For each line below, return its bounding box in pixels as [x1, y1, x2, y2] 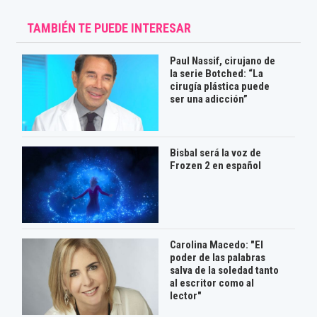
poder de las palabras [169, 250, 265, 264]
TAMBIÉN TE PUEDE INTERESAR [27, 21, 192, 36]
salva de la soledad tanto [169, 263, 279, 277]
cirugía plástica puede [169, 79, 270, 93]
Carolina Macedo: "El [169, 238, 263, 251]
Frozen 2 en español [169, 158, 261, 172]
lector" [169, 289, 202, 302]
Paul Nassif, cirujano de [169, 54, 275, 67]
